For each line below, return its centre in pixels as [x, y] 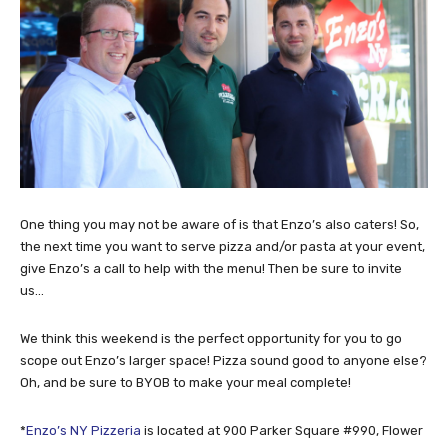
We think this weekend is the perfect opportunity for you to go [211, 338]
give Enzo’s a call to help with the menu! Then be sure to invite [211, 268]
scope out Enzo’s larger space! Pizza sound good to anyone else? [223, 360]
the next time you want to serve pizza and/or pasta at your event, [222, 246]
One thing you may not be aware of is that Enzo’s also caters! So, [219, 224]
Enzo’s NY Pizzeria [83, 430]
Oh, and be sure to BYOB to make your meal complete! [185, 382]
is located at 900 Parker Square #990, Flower [282, 430]
